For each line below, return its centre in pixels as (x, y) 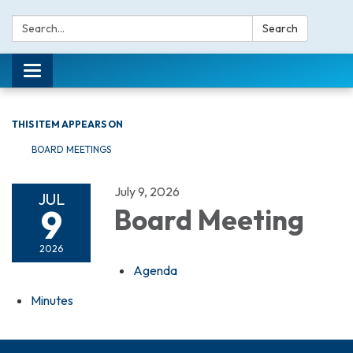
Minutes (52, 300)
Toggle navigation (80, 72)
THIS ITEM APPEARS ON (67, 124)
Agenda (155, 270)
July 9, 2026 (147, 191)
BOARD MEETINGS (71, 149)
